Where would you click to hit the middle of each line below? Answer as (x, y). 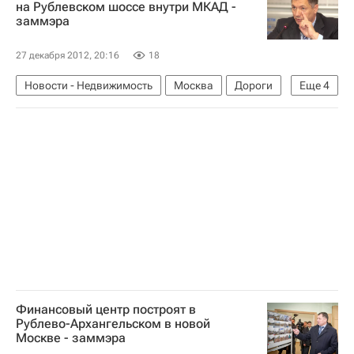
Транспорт (52, 109)
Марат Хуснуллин (145, 109)
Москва (194, 85)
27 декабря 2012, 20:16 (68, 55)
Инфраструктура (66, 134)
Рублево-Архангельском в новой (113, 323)
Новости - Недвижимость (88, 85)
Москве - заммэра (71, 337)
